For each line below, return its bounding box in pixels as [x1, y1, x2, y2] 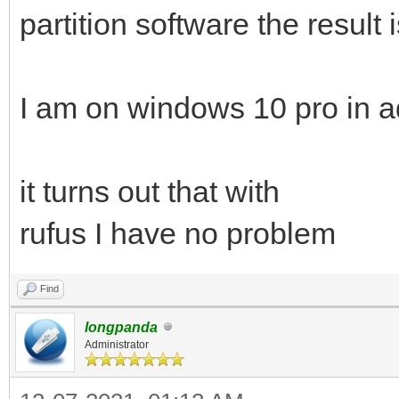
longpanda [85, 319, 158, 335]
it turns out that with [20, 174, 280, 208]
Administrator [85, 338, 149, 351]
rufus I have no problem [20, 216, 336, 250]
